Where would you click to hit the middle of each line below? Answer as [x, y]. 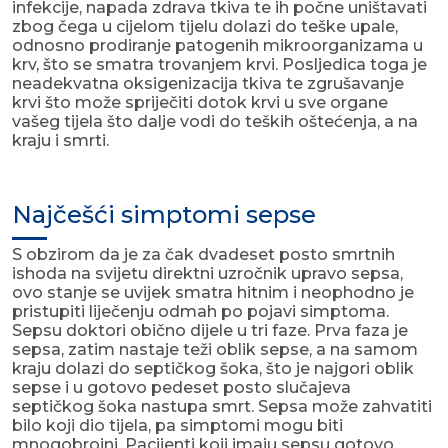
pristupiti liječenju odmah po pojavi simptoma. [200, 312]
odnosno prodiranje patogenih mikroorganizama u [217, 46]
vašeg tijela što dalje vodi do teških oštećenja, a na [215, 122]
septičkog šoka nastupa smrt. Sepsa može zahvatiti [222, 407]
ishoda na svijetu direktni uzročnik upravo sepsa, [207, 274]
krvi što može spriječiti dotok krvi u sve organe [200, 103]
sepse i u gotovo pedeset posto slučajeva [181, 388]
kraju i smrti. [60, 141]
